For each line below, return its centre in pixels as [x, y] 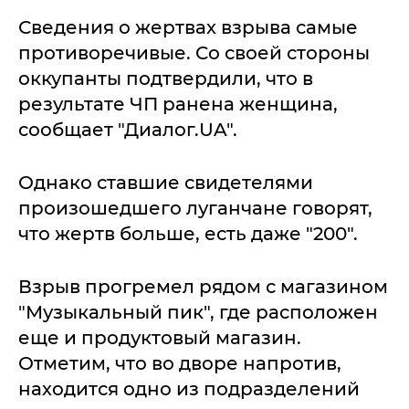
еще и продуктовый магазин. [160, 338]
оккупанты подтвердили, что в [166, 79]
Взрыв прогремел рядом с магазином [203, 287]
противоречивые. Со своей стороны [194, 53]
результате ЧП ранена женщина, [178, 104]
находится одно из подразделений [189, 389]
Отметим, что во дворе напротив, [180, 363]
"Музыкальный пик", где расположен [198, 312]
